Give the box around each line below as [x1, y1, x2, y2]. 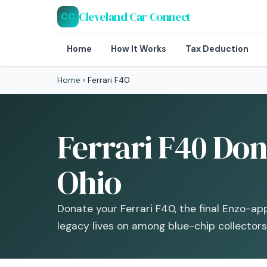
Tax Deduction [185, 44, 249, 54]
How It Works [111, 44, 166, 54]
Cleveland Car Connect [79, 8, 191, 24]
